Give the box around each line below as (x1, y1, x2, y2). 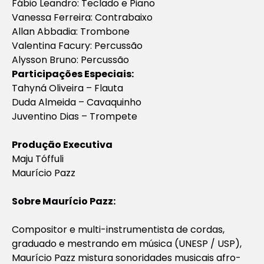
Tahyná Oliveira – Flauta (12, 81, 123, 95)
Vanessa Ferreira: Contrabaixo (12, 10, 153, 24)
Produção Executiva (12, 137, 113, 151)
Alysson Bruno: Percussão (12, 52, 129, 67)
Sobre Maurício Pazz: (12, 194, 115, 208)
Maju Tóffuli (12, 151, 64, 166)
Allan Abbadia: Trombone (12, 24, 130, 38)
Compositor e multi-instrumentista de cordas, (12, 222, 225, 236)
